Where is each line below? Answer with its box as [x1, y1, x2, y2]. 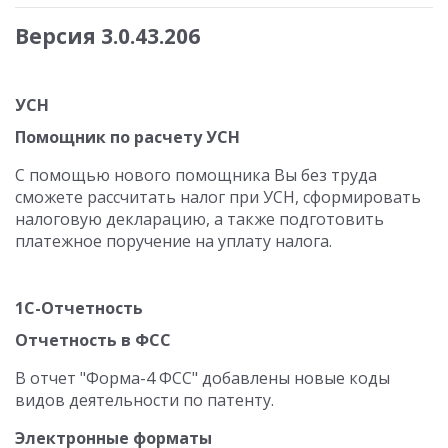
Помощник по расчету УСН [15, 126, 240, 148]
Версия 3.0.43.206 [15, 22, 200, 50]
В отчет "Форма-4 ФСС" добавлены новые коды [15, 367, 390, 389]
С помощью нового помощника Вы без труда [15, 164, 377, 186]
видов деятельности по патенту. [15, 389, 274, 411]
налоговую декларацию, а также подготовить [15, 208, 384, 230]
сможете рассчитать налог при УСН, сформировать [15, 186, 421, 208]
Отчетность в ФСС [15, 329, 171, 351]
